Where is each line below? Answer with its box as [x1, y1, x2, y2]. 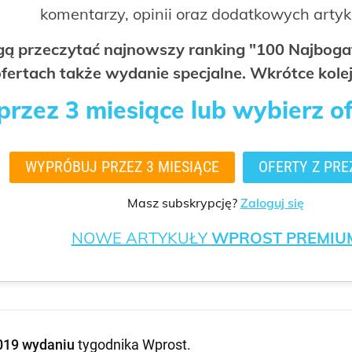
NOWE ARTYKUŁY [71, 227, 211, 247]
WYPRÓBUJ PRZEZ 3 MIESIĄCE [24, 157, 219, 177]
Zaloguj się [240, 194, 304, 211]
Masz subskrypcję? [126, 194, 240, 211]
